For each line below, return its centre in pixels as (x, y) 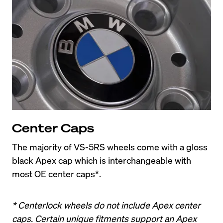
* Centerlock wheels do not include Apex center (106, 205)
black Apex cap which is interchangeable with (102, 160)
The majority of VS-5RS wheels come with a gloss (110, 146)
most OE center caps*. (56, 173)
